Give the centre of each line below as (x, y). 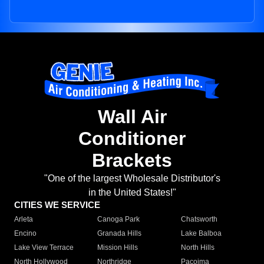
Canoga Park (119, 220)
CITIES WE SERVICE (57, 205)
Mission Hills (118, 248)
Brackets (132, 161)
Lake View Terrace (44, 248)
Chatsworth (199, 220)
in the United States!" (132, 193)
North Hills (197, 248)
